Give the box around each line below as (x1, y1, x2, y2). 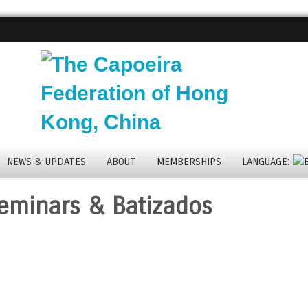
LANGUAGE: (241, 155, 293, 168)
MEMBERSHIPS (156, 155, 221, 168)
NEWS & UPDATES (6, 155, 86, 168)
